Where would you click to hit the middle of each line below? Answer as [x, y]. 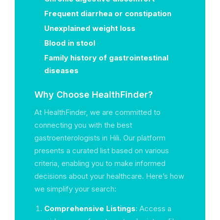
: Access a [153, 208]
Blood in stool [70, 43]
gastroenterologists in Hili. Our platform [100, 138]
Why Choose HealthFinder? [94, 95]
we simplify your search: [75, 189]
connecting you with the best [83, 125]
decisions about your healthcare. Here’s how [109, 176]
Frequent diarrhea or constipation [108, 14]
